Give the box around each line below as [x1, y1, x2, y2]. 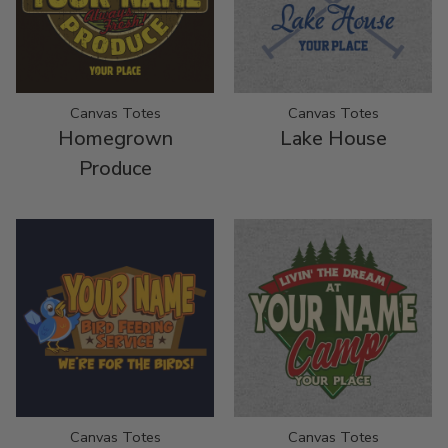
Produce [78, 154, 152, 182]
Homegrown [57, 124, 173, 152]
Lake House [279, 124, 387, 152]
